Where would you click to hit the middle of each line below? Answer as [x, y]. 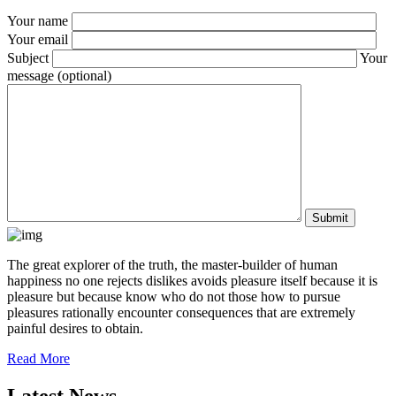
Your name [39, 20]
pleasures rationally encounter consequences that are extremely [181, 312]
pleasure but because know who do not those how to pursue [174, 296]
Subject [30, 57]
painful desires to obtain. [75, 328]
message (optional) [59, 75]
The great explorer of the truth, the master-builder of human [172, 264]
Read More [38, 358]
